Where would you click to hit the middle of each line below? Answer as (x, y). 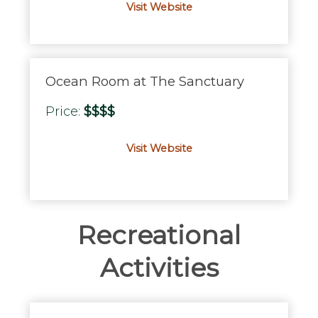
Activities (159, 268)
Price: (64, 111)
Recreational (159, 235)
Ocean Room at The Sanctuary (144, 81)
